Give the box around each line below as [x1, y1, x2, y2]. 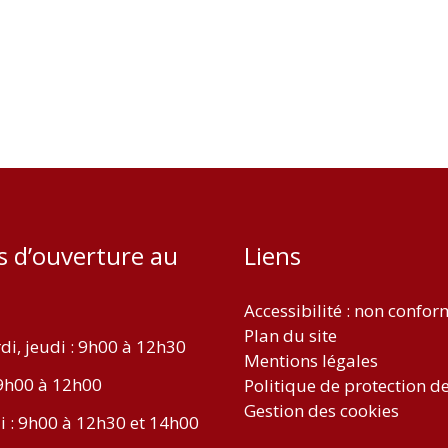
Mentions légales [244, 349, 378, 372]
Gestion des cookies [244, 399, 399, 422]
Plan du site [244, 324, 337, 347]
